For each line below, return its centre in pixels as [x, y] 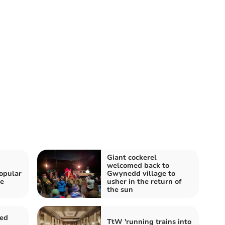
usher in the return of [144, 181]
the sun [120, 189]
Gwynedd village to [141, 173]
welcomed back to [138, 165]
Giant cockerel [132, 157]
